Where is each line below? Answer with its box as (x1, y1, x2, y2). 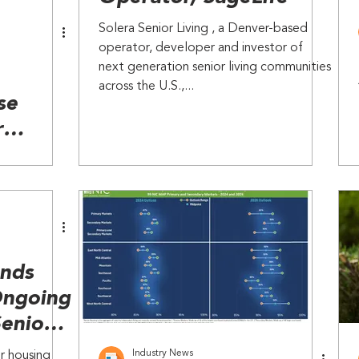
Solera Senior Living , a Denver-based (99, 22, 308, 35)
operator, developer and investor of (99, 42, 303, 54)
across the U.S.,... (99, 80, 194, 93)
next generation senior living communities (99, 61, 331, 74)
